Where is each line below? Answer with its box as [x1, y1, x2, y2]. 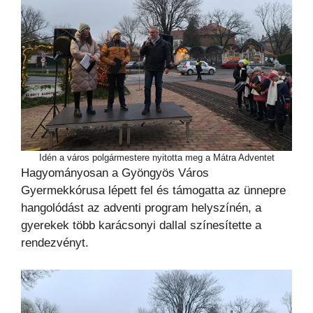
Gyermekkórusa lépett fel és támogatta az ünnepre [21, 184, 286, 198]
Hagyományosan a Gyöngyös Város [21, 166, 209, 180]
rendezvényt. [21, 236, 89, 250]
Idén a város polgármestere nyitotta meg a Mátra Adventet [38, 152, 275, 163]
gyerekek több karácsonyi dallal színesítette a [21, 219, 261, 233]
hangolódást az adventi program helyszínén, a [21, 201, 261, 215]
